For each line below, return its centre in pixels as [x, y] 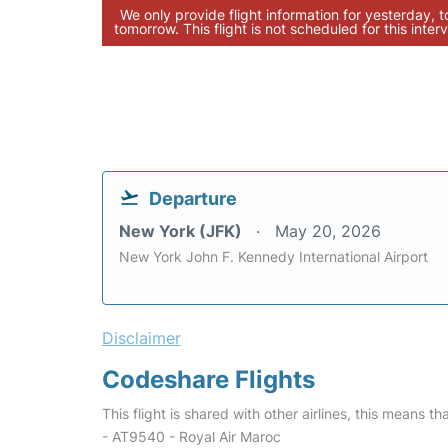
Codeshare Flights [208, 379]
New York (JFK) [182, 231]
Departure [193, 198]
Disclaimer [141, 338]
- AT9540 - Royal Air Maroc [191, 436]
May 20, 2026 [328, 231]
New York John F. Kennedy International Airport [273, 256]
